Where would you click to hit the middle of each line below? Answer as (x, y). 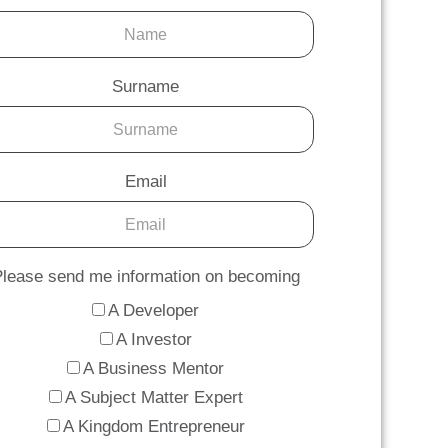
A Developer (154, 311)
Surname (146, 87)
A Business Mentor (154, 369)
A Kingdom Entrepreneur (153, 427)
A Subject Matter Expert (153, 398)
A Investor (153, 340)
